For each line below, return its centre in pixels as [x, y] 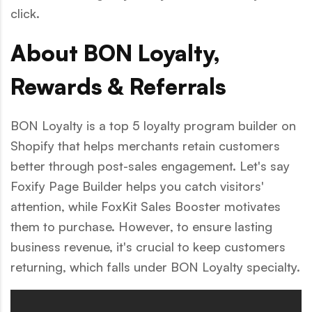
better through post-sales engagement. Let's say [150, 165]
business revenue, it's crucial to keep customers [148, 246]
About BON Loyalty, [115, 53]
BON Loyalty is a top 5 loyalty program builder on [153, 125]
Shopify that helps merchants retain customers [145, 145]
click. [29, 13]
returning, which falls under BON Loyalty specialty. [155, 266]
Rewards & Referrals [118, 86]
